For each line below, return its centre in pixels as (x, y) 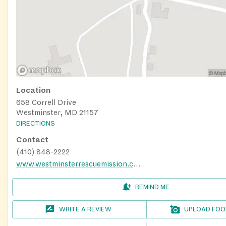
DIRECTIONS (36, 124)
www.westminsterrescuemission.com (137, 164)
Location (33, 90)
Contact (32, 140)
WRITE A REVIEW (86, 210)
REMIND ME (152, 187)
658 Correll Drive (46, 102)
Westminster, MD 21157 (57, 112)
